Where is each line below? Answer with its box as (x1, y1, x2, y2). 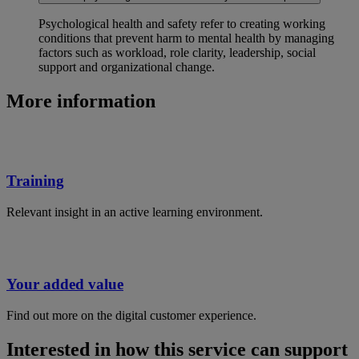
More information (6, 91, 155, 112)
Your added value (6, 276, 123, 293)
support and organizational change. (38, 60, 215, 75)
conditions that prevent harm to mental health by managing (38, 31, 334, 46)
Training (6, 171, 64, 189)
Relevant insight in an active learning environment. (6, 204, 263, 219)
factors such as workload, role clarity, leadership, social (38, 46, 316, 60)
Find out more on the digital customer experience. (6, 308, 256, 322)
